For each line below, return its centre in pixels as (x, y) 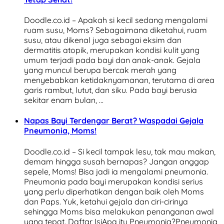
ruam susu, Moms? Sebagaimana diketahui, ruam (115, 30)
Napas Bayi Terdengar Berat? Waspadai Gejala (114, 121)
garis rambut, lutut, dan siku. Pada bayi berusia (110, 90)
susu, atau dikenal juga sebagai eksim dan (103, 40)
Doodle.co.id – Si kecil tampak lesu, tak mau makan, (120, 151)
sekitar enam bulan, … (64, 100)
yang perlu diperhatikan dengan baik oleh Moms (114, 191)
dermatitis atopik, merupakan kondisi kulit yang (112, 50)
